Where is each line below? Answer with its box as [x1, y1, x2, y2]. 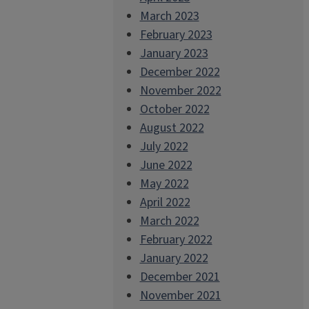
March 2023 [139, 8, 199, 25]
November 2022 [139, 82, 221, 99]
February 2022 [139, 231, 212, 248]
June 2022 [139, 157, 192, 174]
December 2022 [139, 63, 220, 81]
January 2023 [139, 45, 208, 62]
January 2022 [139, 250, 208, 267]
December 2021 [139, 268, 220, 286]
